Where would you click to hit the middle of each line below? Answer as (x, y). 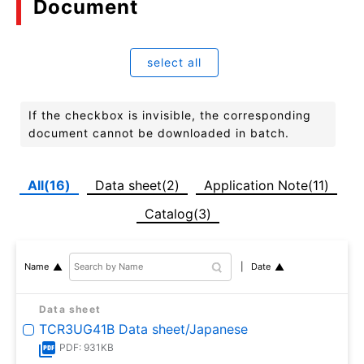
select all (174, 62)
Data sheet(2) (137, 185)
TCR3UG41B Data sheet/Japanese (143, 329)
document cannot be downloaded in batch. (159, 132)
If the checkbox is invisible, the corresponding (170, 115)
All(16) (49, 185)
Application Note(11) (266, 185)
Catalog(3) (178, 213)
